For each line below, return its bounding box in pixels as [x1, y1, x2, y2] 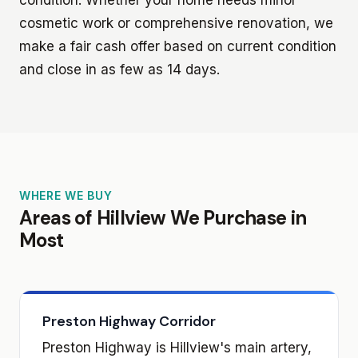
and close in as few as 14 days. [19, 61, 220, 78]
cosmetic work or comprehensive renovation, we [19, 14, 333, 31]
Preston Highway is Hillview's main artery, [42, 339, 312, 356]
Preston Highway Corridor [42, 312, 216, 330]
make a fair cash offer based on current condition [19, 38, 336, 54]
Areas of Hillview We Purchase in [19, 205, 307, 230]
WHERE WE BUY [19, 188, 113, 202]
